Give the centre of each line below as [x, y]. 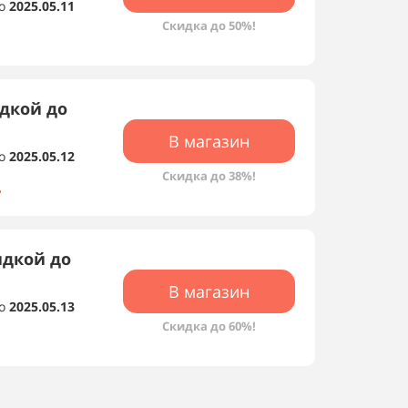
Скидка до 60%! [209, 326]
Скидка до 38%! [209, 176]
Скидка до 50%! [209, 25]
